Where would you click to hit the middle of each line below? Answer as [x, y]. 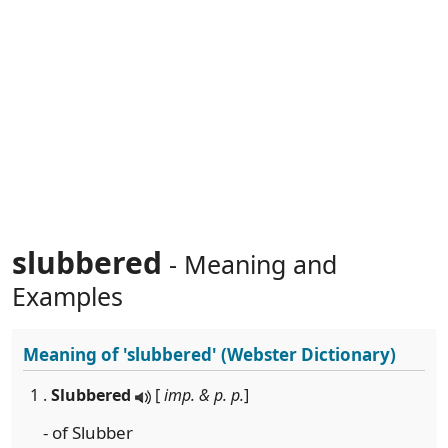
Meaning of [73, 354]
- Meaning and [249, 264]
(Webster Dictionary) [306, 354]
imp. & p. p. [204, 395]
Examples [67, 296]
